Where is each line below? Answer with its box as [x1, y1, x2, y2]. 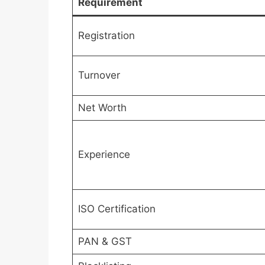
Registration [77, 29, 135, 41]
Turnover [77, 69, 120, 81]
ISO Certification [77, 202, 156, 215]
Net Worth [77, 101, 127, 114]
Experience [77, 148, 130, 160]
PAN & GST [77, 235, 132, 247]
